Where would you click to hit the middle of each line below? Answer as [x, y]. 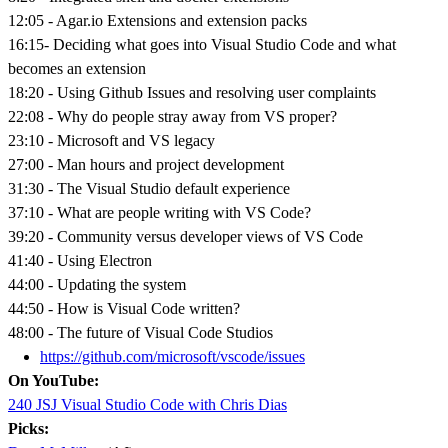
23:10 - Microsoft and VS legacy [111, 141]
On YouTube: [53, 381]
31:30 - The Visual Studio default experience [149, 189]
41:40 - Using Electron [80, 261]
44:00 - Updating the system [97, 285]
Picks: [28, 429]
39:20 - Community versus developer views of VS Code [185, 237]
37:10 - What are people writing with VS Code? [159, 213]
